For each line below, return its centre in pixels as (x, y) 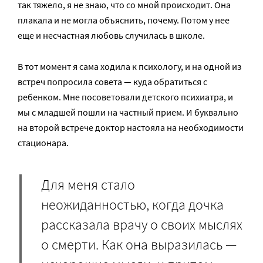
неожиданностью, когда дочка (132, 204)
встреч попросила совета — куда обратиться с (112, 82)
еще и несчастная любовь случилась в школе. (111, 36)
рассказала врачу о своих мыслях (142, 224)
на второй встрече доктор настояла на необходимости (131, 128)
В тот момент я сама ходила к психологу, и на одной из (129, 67)
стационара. (43, 143)
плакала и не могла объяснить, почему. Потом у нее (124, 20)
